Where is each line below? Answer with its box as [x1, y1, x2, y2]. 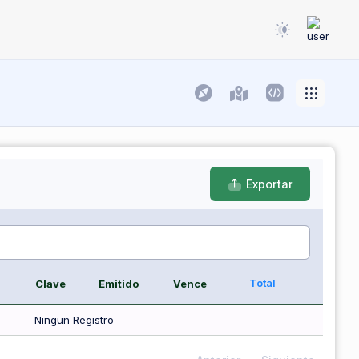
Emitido [98, 277, 139, 291]
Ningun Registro [34, 313, 114, 327]
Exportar [246, 176, 294, 191]
